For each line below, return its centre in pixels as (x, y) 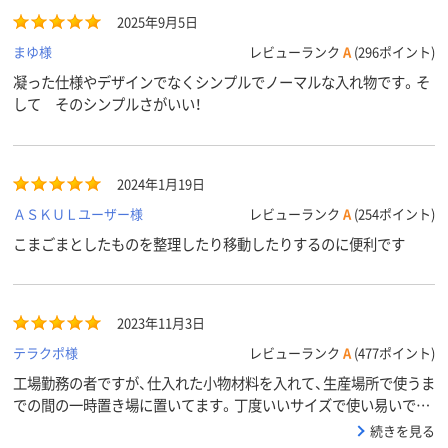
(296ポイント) (393, 52)
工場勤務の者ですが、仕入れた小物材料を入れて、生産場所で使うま (224, 383)
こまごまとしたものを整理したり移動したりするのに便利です (209, 244)
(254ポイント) (393, 214)
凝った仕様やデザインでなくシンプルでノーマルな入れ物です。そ (221, 82)
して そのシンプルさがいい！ (107, 104)
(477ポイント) (393, 353)
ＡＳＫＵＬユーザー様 (78, 214)
